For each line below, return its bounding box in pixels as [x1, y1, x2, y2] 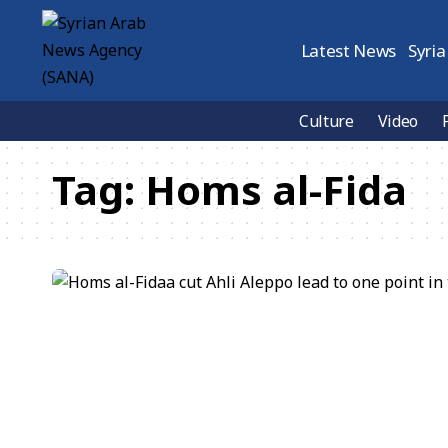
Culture [299, 110, 354, 132]
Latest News [300, 39, 397, 62]
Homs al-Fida [145, 162, 407, 217]
